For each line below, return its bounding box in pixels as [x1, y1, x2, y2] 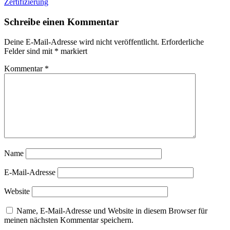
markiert [59, 46, 87, 55]
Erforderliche [161, 37, 204, 46]
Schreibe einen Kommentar [4, 16, 119, 27]
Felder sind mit [4, 46, 54, 55]
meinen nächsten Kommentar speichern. [4, 215, 133, 224]
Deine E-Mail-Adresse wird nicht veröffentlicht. [4, 37, 159, 46]
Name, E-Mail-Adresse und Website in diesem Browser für [16, 206, 207, 215]
